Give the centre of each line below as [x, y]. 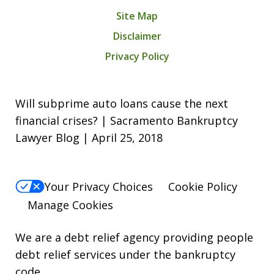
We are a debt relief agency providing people [134, 237]
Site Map [137, 16]
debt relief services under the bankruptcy [125, 254]
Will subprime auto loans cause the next [122, 103]
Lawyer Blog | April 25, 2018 [89, 137]
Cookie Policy [203, 186]
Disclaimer [137, 36]
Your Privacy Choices [99, 186]
